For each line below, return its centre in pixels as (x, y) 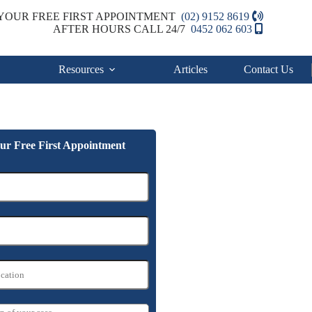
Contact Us (268, 69)
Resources (81, 69)
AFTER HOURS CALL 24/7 (122, 29)
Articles (190, 69)
